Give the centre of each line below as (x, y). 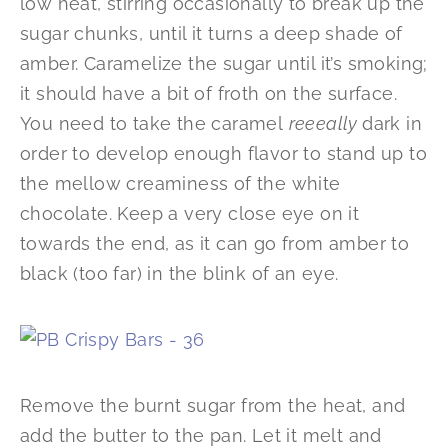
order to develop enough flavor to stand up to (223, 154)
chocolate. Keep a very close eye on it (190, 214)
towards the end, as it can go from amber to (215, 244)
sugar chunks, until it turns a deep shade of (211, 34)
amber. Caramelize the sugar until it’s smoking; (224, 64)
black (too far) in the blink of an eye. (179, 274)
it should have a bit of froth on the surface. (208, 94)
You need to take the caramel (154, 124)
